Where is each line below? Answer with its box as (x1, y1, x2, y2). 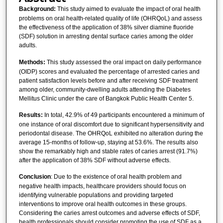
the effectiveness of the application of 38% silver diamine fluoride (18, 24, 194, 31)
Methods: (18, 58, 45, 66)
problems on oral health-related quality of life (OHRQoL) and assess (18, 15, 202, 22)
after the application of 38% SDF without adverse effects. (18, 157, 171, 164)
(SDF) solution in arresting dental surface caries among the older (18, 33, 193, 40)
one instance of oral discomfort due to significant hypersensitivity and (18, 121, 204, 128)
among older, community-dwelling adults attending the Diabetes (18, 86, 191, 93)
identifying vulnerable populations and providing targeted (18, 192, 173, 199)
